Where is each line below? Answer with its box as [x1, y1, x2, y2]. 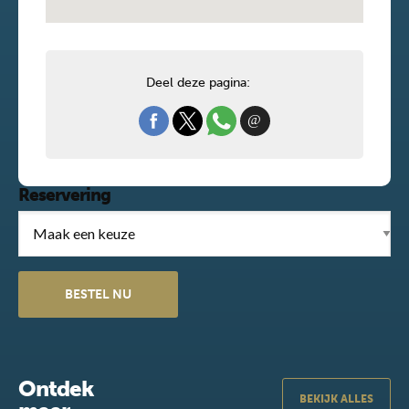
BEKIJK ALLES [299, 392, 373, 405]
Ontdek [18, 375, 93, 402]
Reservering [18, 184, 110, 205]
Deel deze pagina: [145, 75, 250, 90]
